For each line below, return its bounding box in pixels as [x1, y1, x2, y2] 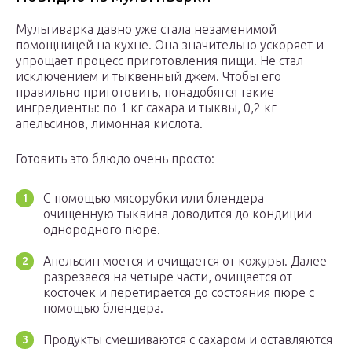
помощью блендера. [43, 301, 163, 316]
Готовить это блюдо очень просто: [16, 152, 214, 167]
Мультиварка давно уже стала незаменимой [16, 22, 277, 37]
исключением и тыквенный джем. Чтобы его [16, 69, 281, 84]
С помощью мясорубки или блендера [43, 191, 264, 206]
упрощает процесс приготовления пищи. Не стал [16, 53, 303, 68]
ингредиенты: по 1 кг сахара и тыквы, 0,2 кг [16, 101, 277, 115]
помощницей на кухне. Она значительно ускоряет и [16, 38, 324, 53]
